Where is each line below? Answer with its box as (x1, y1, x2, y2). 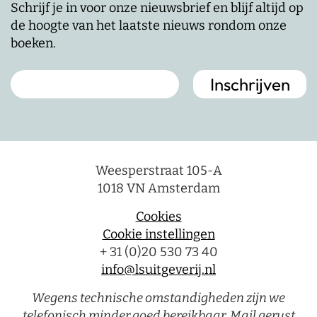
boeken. (11, 35, 56, 52)
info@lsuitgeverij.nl (101, 262, 216, 278)
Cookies (135, 209, 182, 225)
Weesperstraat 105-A (95, 163, 222, 179)
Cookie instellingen (102, 226, 215, 243)
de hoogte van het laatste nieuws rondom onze (11, 18, 287, 34)
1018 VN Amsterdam (97, 180, 220, 197)
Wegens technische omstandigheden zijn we (32, 290, 285, 306)
